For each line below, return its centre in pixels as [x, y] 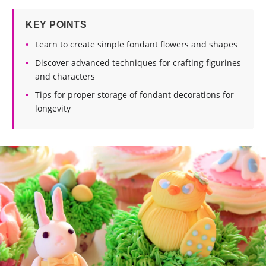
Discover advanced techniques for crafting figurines [138, 63]
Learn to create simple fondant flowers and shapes [136, 44]
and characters [65, 76]
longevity [53, 108]
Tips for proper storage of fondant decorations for [134, 95]
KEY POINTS [56, 25]
